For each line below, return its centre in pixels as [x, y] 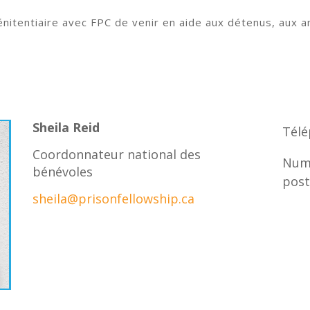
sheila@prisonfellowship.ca [114, 199]
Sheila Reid [66, 128]
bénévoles [63, 172]
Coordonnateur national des [117, 155]
